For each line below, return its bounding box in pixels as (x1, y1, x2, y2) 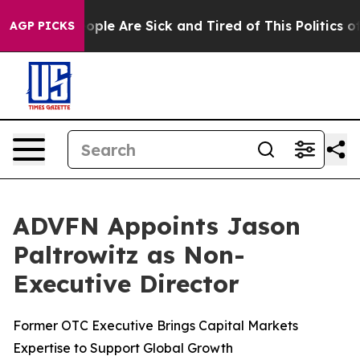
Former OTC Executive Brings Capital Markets (13, 317, 298, 333)
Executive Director (13, 268, 239, 299)
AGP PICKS (10, 18, 75, 33)
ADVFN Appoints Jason (13, 211, 301, 241)
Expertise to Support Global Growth (13, 340, 233, 356)
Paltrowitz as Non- (13, 239, 245, 270)
